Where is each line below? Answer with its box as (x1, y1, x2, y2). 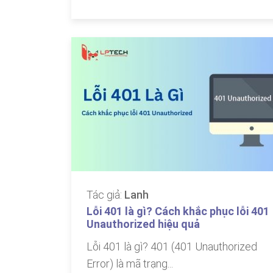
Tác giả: (87, 188, 124, 201)
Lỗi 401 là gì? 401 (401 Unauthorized (87, 240, 257, 253)
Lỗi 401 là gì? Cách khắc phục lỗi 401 (87, 205, 269, 218)
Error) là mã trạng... (87, 257, 173, 270)
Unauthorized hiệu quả (87, 218, 200, 230)
